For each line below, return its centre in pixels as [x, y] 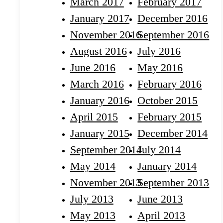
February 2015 [170, 117]
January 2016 [100, 101]
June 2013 [160, 199]
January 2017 [100, 18]
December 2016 [173, 18]
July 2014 [159, 150]
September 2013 [173, 183]
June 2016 [93, 68]
